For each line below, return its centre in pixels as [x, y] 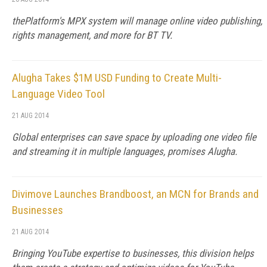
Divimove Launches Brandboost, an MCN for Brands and [135, 194]
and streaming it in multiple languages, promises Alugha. [125, 151]
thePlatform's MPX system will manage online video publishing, [137, 21]
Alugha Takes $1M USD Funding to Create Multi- [117, 78]
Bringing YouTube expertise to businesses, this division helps [133, 253]
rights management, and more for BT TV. [92, 35]
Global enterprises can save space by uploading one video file [134, 137]
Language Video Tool [58, 94]
